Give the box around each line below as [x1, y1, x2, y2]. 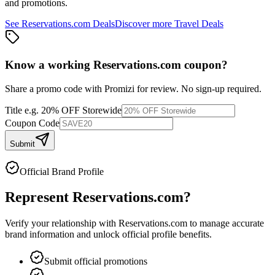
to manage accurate [187, 218, 264, 229]
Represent [5, 189, 72, 206]
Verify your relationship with [5, 218, 118, 229]
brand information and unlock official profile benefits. [5, 229, 212, 240]
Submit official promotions [44, 256, 147, 267]
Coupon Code [5, 117, 60, 128]
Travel [174, 18, 199, 29]
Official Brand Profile [20, 166, 104, 177]
